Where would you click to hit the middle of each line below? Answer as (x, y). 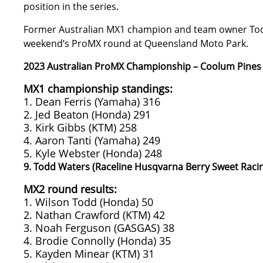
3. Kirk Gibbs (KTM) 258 (80, 127)
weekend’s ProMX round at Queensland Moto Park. (136, 43)
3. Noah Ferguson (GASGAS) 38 (99, 228)
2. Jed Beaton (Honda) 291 (87, 114)
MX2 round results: (70, 189)
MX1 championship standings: (98, 89)
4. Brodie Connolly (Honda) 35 (97, 241)
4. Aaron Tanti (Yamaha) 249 (92, 140)
